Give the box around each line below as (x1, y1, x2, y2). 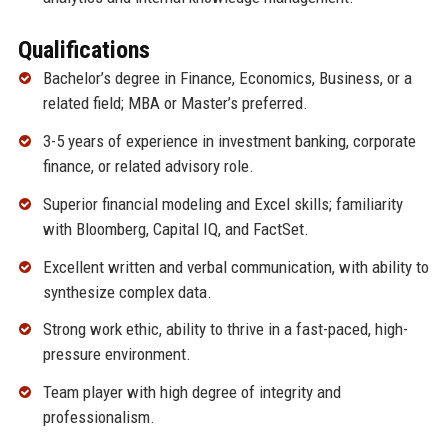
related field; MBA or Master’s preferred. (42, 93, 308, 114)
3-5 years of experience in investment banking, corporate (42, 131, 416, 152)
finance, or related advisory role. (42, 156, 254, 177)
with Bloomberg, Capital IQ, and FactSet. (42, 218, 309, 239)
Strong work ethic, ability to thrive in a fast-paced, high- (42, 319, 408, 340)
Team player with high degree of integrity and (42, 382, 341, 403)
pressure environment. (42, 344, 191, 365)
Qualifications (17, 36, 150, 65)
